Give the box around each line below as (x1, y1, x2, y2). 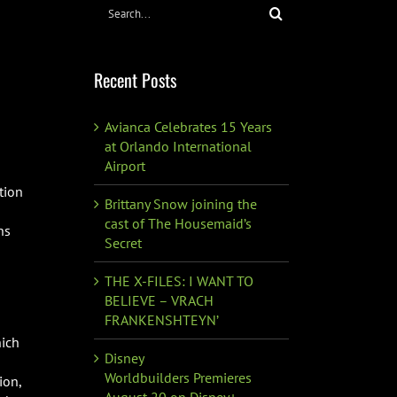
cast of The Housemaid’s (105, 214, 252, 232)
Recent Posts (94, 66, 176, 93)
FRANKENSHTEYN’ (105, 310, 219, 329)
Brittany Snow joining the (105, 194, 257, 213)
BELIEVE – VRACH (105, 291, 214, 309)
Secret (105, 233, 142, 252)
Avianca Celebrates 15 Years (105, 117, 272, 136)
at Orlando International (105, 136, 252, 155)
